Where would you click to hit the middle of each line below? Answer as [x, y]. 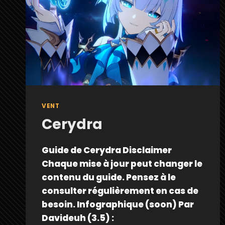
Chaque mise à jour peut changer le [122, 164]
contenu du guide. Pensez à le [109, 178]
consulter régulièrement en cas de [120, 191]
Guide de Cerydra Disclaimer [107, 150]
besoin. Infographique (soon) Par [118, 205]
